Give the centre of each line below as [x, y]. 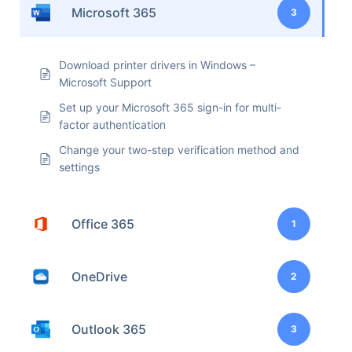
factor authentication [112, 125]
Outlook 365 [109, 329]
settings [79, 167]
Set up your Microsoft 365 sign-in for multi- [170, 107]
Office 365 [103, 224]
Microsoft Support [105, 82]
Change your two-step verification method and [179, 150]
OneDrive [99, 276]
